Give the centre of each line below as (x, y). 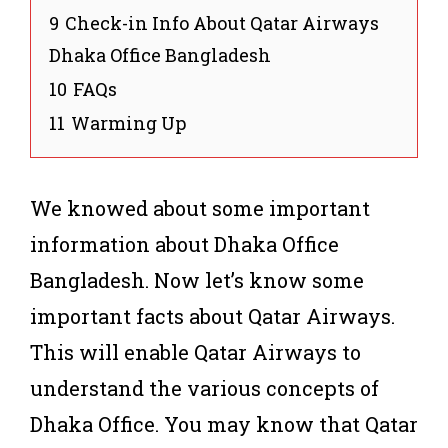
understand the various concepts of (204, 387)
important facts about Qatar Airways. (212, 315)
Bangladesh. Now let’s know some (197, 279)
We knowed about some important (200, 207)
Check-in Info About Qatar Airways (222, 22)
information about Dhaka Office (184, 243)
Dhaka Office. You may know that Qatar (224, 423)
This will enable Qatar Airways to (195, 351)
